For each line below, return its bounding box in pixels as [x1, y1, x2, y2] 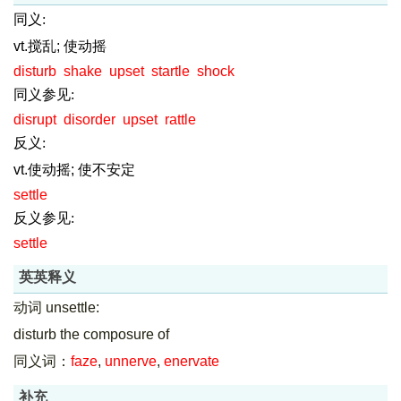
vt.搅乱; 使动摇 [13, 38, 107, 54]
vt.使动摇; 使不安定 [13, 162, 135, 177]
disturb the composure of [13, 327, 169, 342]
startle [151, 64, 190, 79]
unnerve [105, 354, 157, 369]
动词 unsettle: [13, 300, 99, 315]
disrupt [13, 112, 56, 127]
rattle [165, 112, 196, 127]
